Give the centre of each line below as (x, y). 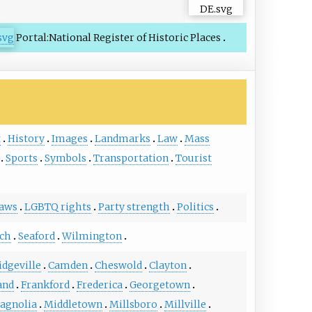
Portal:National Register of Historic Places (118, 37)
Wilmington (92, 236)
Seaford (36, 236)
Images (69, 139)
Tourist (193, 158)
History (26, 139)
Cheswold (118, 266)
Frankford (45, 285)
